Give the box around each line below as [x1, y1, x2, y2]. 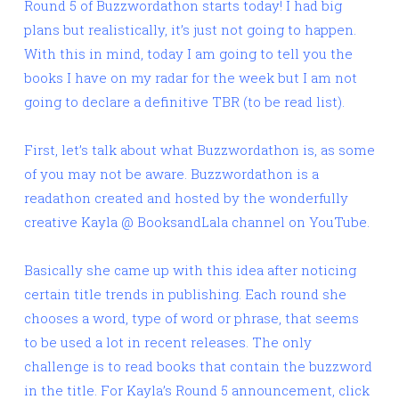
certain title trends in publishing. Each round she [24, 285, 346, 304]
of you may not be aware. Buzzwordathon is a [24, 165, 319, 183]
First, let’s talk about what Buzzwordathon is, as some [24, 141, 375, 159]
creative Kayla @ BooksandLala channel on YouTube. [24, 213, 370, 232]
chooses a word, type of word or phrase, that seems [24, 309, 359, 328]
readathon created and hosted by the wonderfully [24, 189, 348, 208]
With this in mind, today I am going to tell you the [24, 45, 353, 63]
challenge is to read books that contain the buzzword [24, 357, 372, 376]
